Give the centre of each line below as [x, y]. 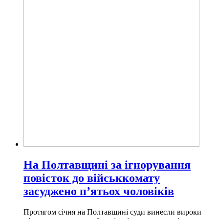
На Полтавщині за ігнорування [107, 164]
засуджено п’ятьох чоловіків [99, 191]
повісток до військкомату [92, 178]
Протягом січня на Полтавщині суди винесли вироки [112, 212]
